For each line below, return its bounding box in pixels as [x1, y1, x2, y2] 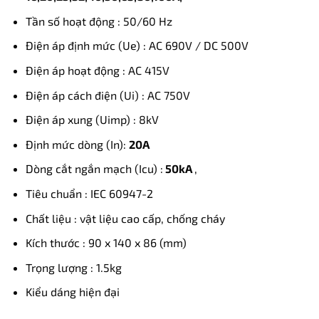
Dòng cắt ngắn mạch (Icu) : [25, 162, 163, 176]
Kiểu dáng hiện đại [25, 285, 120, 299]
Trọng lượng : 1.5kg [25, 260, 122, 274]
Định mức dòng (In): [25, 137, 129, 151]
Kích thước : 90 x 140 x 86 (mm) [25, 236, 187, 250]
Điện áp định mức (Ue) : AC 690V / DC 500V [25, 38, 249, 53]
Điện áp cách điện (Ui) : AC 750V [25, 88, 190, 102]
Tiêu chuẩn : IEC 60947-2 [25, 186, 153, 200]
